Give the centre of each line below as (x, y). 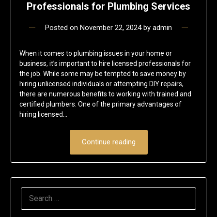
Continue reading (108, 142)
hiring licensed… (43, 114)
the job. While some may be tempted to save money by (102, 73)
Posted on (62, 27)
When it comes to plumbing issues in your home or (95, 53)
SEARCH (34, 193)
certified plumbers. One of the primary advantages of (100, 104)
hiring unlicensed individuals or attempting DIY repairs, (101, 84)
